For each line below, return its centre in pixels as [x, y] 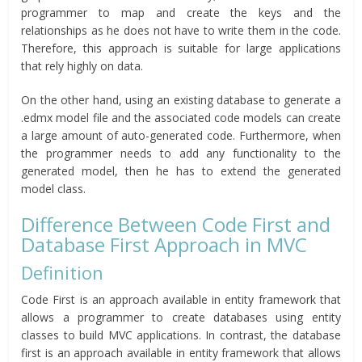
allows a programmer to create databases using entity [181, 318]
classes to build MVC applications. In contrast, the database [181, 335]
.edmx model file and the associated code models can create [181, 118]
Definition [63, 273]
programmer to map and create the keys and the [181, 13]
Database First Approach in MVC [164, 245]
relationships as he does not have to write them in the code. [181, 31]
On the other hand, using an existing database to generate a [181, 100]
